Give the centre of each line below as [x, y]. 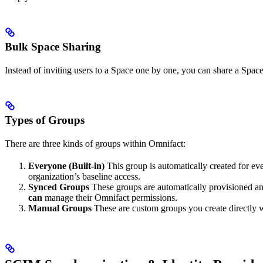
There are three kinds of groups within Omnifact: [95, 144]
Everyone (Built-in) [66, 166]
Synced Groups [59, 187]
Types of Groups [45, 120]
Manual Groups [60, 208]
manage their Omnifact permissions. [110, 198]
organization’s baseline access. [84, 177]
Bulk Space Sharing [53, 47]
